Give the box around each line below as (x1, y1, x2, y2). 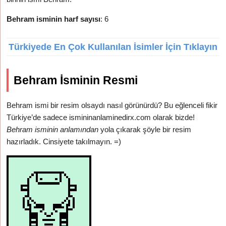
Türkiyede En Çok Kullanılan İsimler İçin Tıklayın (9, 42, 217, 52)
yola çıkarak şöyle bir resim (98, 125, 192, 134)
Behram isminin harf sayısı (7, 15, 101, 23)
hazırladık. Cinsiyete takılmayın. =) (7, 137, 122, 146)
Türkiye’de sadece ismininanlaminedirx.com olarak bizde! (7, 113, 195, 122)
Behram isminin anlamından (7, 125, 99, 134)
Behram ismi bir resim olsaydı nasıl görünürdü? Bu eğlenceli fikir (7, 101, 218, 109)
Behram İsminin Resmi (14, 74, 138, 87)
